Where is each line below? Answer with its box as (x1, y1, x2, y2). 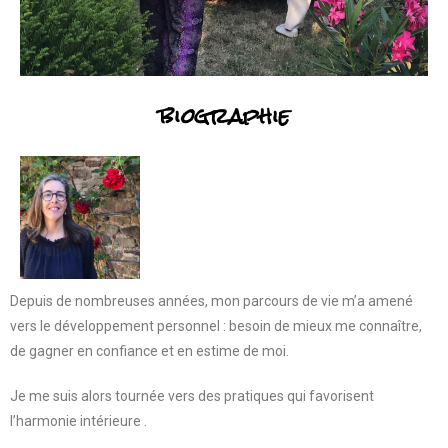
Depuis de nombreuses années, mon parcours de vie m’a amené (10, 293, 413, 310)
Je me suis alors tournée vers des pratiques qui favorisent (10, 388, 374, 405)
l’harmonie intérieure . (10, 413, 147, 430)
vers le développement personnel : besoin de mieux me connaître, (10, 318, 422, 335)
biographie (158, 92, 290, 140)
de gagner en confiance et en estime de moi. (10, 343, 289, 360)
